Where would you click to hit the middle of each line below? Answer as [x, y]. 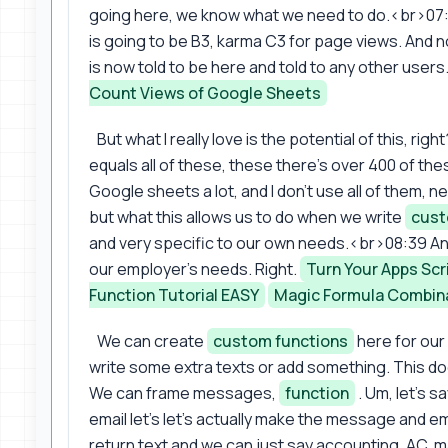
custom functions [280, 340]
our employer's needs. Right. [194, 268]
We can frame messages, [184, 392]
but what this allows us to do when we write [247, 216]
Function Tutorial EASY [174, 294]
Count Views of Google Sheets [205, 92]
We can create [152, 340]
